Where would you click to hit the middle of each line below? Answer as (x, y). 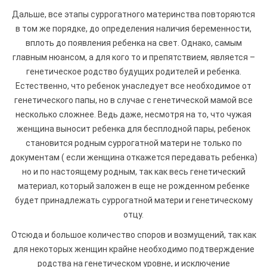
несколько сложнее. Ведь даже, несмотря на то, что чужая (133, 114)
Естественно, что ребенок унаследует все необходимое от (133, 86)
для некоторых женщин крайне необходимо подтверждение (133, 249)
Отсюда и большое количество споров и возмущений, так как (133, 235)
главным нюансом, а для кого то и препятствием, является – (133, 57)
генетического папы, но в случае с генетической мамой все (133, 100)
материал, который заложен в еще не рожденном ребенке (133, 186)
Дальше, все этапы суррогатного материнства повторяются (133, 14)
